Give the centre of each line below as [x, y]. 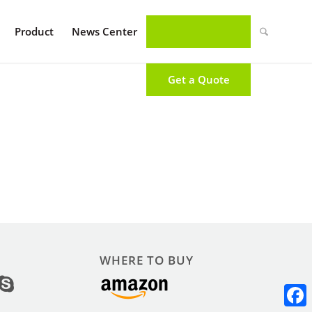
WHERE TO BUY [146, 260]
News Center [105, 31]
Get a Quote [198, 79]
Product [34, 31]
